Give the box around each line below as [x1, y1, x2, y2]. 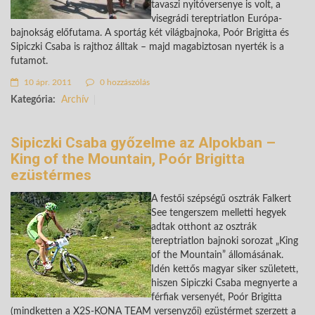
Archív [61, 95, 89, 105]
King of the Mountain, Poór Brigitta [11, 150, 245, 168]
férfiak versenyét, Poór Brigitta [151, 292, 282, 303]
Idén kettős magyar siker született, [151, 264, 298, 275]
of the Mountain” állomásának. [151, 250, 283, 261]
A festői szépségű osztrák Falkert [151, 194, 291, 205]
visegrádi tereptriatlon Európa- [151, 14, 282, 25]
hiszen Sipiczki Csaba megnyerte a [151, 278, 297, 289]
